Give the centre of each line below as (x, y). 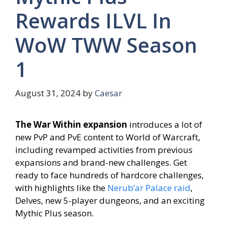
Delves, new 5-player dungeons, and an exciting (110, 201)
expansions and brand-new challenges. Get (101, 163)
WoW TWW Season (106, 45)
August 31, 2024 (48, 93)
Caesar (108, 93)
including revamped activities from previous (104, 150)
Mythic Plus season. (54, 213)
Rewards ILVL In (93, 20)
